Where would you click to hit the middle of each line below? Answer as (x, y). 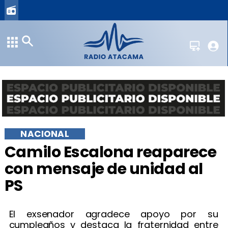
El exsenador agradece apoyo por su (113, 214)
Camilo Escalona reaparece (110, 152)
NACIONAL (45, 134)
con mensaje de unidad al (104, 169)
